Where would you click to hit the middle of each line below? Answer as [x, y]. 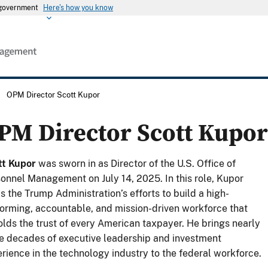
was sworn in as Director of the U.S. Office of [136, 164]
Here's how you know [78, 8]
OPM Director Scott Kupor [54, 95]
